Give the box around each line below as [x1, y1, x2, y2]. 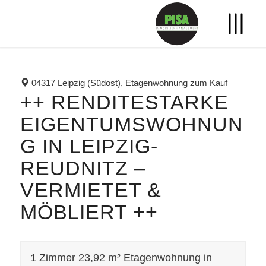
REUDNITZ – [20, 156, 146, 179]
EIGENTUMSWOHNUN [20, 112, 243, 135]
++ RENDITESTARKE [20, 90, 229, 113]
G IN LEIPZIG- [20, 134, 158, 157]
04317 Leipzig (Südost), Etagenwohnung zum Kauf [28, 78, 227, 88]
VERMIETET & [20, 178, 161, 201]
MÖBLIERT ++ [20, 200, 158, 223]
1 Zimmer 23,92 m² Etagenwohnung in [30, 251, 212, 264]
